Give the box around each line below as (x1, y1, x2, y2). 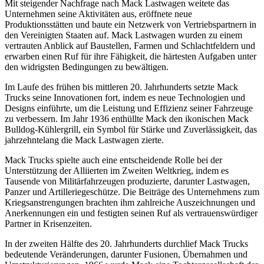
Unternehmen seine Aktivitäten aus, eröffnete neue (5, 9, 192, 19)
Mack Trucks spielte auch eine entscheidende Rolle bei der (5, 155, 222, 166)
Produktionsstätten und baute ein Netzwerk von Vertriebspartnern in (5, 19, 256, 30)
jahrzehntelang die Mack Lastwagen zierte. (5, 135, 164, 146)
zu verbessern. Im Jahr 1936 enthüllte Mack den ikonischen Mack (5, 114, 249, 124)
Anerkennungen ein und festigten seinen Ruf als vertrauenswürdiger (5, 208, 258, 219)
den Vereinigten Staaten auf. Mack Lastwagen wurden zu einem (5, 30, 242, 41)
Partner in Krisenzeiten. (5, 219, 92, 229)
